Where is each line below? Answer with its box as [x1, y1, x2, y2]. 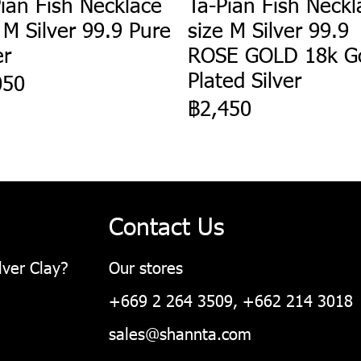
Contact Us [109, 209, 224, 240]
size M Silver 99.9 [188, 15, 349, 43]
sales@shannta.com [109, 322, 251, 343]
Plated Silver [188, 65, 301, 93]
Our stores [109, 255, 183, 277]
